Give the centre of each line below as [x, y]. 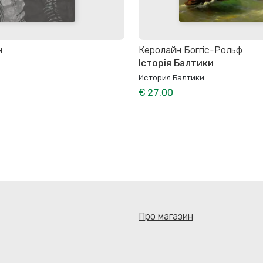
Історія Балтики [176, 63]
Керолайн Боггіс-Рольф [190, 50]
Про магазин [166, 216]
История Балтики [171, 78]
